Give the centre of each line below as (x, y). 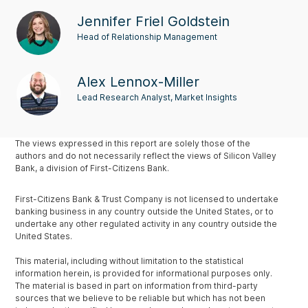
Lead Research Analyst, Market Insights (157, 98)
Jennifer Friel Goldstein (153, 22)
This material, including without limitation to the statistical (130, 261)
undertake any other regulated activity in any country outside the (146, 224)
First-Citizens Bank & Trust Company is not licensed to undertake (147, 199)
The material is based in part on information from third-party (137, 286)
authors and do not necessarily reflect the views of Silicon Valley (146, 156)
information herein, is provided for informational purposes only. (144, 274)
